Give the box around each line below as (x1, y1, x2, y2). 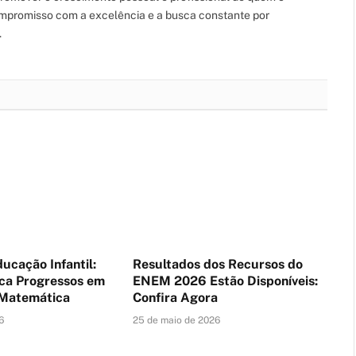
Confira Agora (132, 289, 218, 305)
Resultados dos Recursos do (132, 256, 303, 272)
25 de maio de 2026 (132, 314, 220, 326)
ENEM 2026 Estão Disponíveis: (132, 273, 318, 288)
